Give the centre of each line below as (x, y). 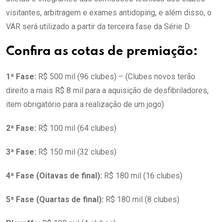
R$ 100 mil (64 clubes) (77, 128)
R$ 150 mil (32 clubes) (77, 152)
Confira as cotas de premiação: (102, 52)
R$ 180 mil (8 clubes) (141, 199)
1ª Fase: (22, 77)
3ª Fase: (22, 152)
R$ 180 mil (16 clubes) (142, 176)
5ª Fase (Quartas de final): (55, 199)
